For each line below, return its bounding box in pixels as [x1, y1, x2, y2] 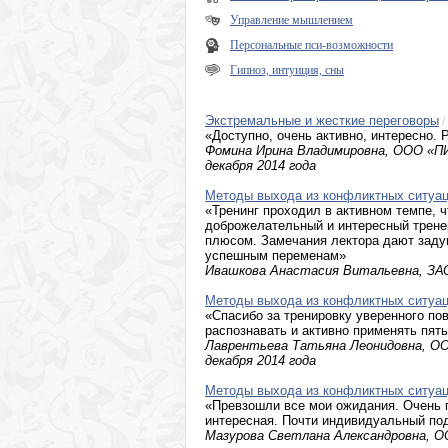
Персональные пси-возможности [230, 38, 393, 52]
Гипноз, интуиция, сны [230, 63, 344, 77]
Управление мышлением [230, 13, 353, 27]
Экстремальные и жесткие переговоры [205, 113, 439, 128]
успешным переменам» [205, 248, 346, 263]
